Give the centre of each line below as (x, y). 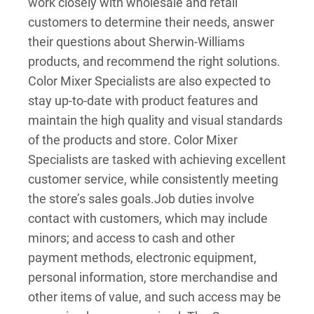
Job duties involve (204, 199)
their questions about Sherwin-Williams (136, 42)
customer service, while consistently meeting (153, 179)
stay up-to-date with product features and (143, 101)
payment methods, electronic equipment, (142, 258)
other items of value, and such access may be (155, 297)
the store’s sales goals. (91, 199)
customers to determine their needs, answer (151, 22)
